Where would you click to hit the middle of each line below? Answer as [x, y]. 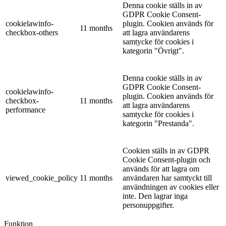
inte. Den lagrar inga [155, 196]
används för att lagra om [161, 168]
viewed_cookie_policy [42, 178]
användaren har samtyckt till [167, 178]
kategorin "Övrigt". [153, 50]
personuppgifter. [148, 205]
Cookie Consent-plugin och [166, 159]
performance [25, 109]
